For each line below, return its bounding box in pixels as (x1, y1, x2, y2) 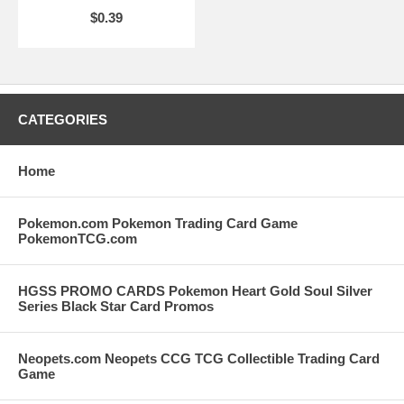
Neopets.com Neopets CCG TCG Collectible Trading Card (18, 351, 380, 366)
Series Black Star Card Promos (18, 298, 214, 314)
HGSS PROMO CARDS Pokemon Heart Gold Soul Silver (18, 283, 372, 298)
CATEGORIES (18, 112, 107, 127)
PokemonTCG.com (18, 231, 137, 246)
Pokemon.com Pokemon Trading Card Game (18, 216, 298, 231)
